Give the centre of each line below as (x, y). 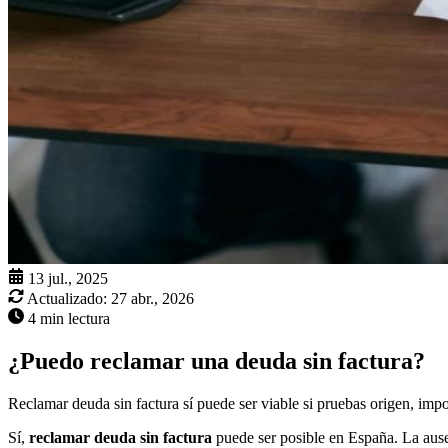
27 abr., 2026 (152, 299)
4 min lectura (69, 319)
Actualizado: (67, 299)
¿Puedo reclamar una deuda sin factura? (216, 361)
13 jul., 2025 (68, 279)
